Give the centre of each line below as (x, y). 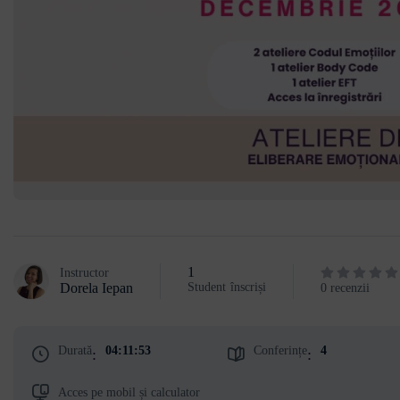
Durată (75, 350)
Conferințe (281, 350)
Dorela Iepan (96, 287)
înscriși (248, 287)
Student (207, 287)
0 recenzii (345, 287)
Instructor (84, 272)
